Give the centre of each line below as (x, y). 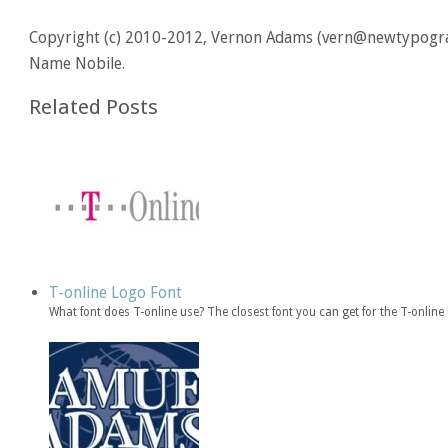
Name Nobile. (77, 63)
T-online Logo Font (116, 292)
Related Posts (94, 106)
